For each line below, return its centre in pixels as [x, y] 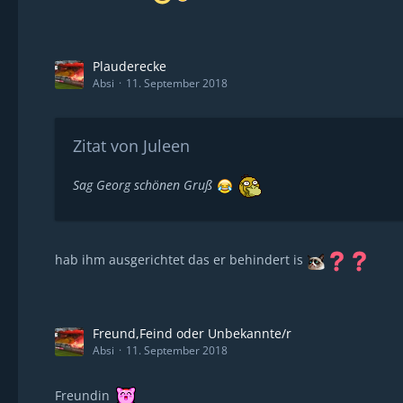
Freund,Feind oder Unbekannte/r [192, 333]
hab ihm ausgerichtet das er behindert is [181, 260]
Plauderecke [130, 66]
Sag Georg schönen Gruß [144, 184]
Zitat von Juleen [131, 146]
